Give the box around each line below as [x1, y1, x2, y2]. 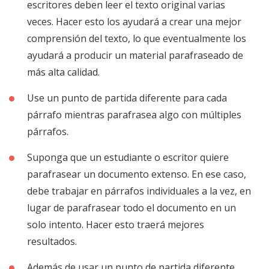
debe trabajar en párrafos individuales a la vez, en [27, 184, 251, 198]
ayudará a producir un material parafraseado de [27, 48, 243, 62]
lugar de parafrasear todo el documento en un [27, 201, 236, 214]
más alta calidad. [27, 65, 100, 79]
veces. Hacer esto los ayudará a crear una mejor [27, 14, 241, 28]
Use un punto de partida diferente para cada [27, 91, 227, 104]
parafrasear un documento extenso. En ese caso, [27, 167, 246, 181]
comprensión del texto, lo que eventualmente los [27, 31, 246, 45]
